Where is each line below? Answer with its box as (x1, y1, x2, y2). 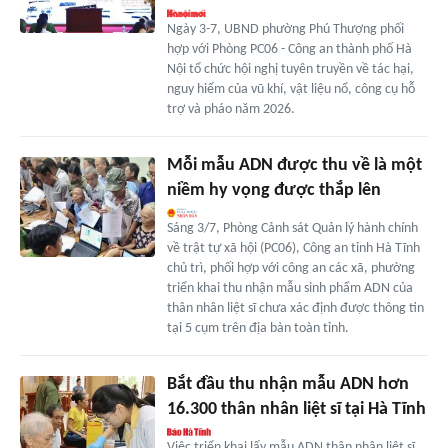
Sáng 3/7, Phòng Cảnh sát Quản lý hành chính (166, 220, 418, 236)
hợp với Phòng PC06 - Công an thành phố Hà (166, 41, 412, 57)
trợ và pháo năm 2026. (166, 101, 295, 117)
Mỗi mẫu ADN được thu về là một (166, 155, 422, 175)
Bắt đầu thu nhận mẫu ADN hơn (166, 374, 409, 394)
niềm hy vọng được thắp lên (166, 180, 381, 200)
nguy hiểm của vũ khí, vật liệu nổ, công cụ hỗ (166, 81, 415, 97)
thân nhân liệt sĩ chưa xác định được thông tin (166, 300, 424, 316)
